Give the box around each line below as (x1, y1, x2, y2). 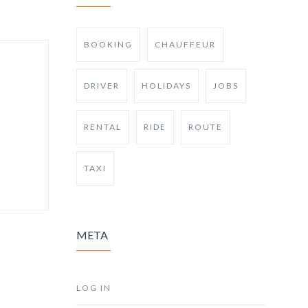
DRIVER (84, 80, 120, 91)
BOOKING (84, 39, 133, 49)
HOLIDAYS (142, 80, 191, 91)
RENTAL (84, 122, 122, 132)
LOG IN (76, 283, 111, 293)
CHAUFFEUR (155, 39, 216, 49)
